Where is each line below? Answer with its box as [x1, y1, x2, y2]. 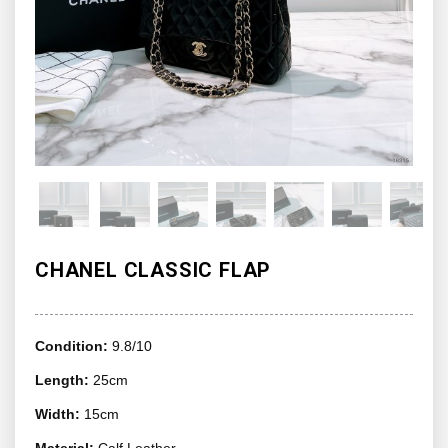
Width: [35, 406, 84, 422]
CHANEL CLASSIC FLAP [35, 258, 272, 282]
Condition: [35, 338, 112, 354]
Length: [35, 372, 93, 388]
